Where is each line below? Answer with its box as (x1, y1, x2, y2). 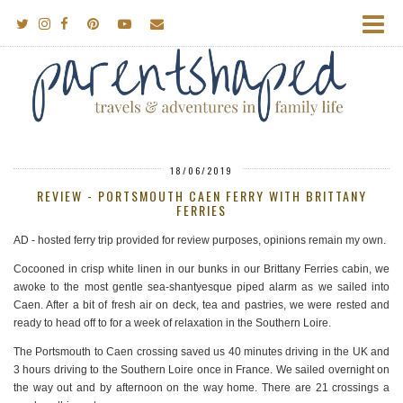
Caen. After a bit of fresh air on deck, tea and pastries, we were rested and (13, 299, 390, 312)
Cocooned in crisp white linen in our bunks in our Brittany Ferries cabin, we (13, 263, 390, 276)
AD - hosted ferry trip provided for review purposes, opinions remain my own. (13, 234, 386, 247)
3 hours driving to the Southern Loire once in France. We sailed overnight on (13, 363, 390, 377)
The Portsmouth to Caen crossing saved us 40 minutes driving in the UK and (13, 345, 390, 359)
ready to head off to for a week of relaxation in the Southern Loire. (13, 317, 334, 330)
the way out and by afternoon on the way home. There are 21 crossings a (13, 381, 390, 395)
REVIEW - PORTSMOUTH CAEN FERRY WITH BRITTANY (36, 186, 367, 206)
